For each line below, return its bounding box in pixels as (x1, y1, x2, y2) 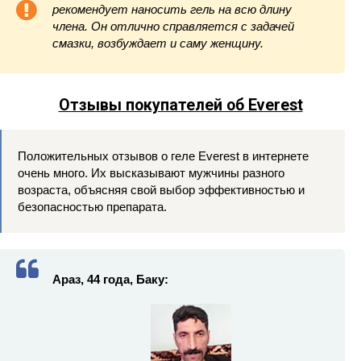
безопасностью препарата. (18, 200, 167, 214)
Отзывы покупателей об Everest (58, 96, 303, 115)
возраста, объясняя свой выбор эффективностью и (18, 183, 305, 197)
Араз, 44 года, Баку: (52, 272, 168, 287)
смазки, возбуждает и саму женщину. (52, 36, 263, 51)
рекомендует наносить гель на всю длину (52, 2, 292, 17)
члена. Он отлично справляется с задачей (52, 19, 294, 34)
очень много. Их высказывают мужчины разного (18, 166, 284, 180)
